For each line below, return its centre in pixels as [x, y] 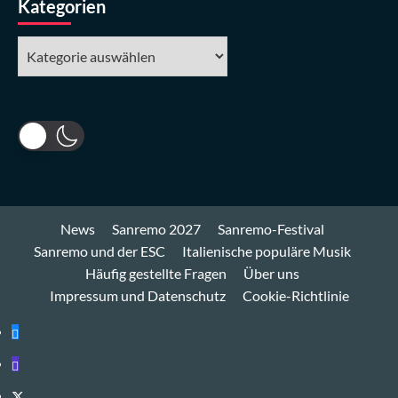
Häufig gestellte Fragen [155, 273]
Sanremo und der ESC [99, 251]
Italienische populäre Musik [266, 251]
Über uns [271, 273]
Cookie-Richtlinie [295, 295]
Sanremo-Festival [271, 228]
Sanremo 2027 [156, 228]
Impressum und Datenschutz [137, 295]
